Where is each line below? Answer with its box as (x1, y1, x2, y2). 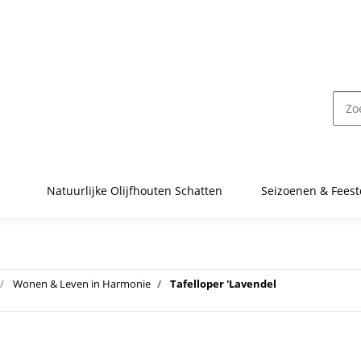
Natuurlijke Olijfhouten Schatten (47, 182, 222, 198)
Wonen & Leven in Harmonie (13, 276, 151, 292)
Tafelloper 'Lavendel (170, 276, 276, 292)
